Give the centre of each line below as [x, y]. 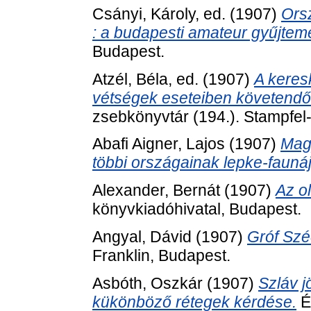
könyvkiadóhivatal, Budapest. [197, 209]
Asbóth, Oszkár [148, 283]
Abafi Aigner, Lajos [159, 144]
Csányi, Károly [144, 14]
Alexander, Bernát [156, 191]
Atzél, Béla [130, 79]
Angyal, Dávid [142, 236]
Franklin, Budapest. [161, 255]
